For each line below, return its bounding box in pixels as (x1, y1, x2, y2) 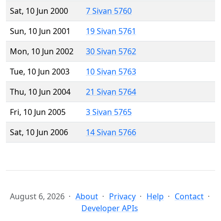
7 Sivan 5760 (86, 5, 132, 17)
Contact (175, 191, 204, 202)
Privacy (109, 191, 136, 202)
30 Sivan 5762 (86, 46, 136, 57)
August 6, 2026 (10, 191, 65, 202)
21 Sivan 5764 (86, 86, 136, 98)
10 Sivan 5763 (86, 66, 136, 77)
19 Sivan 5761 (86, 26, 136, 37)
